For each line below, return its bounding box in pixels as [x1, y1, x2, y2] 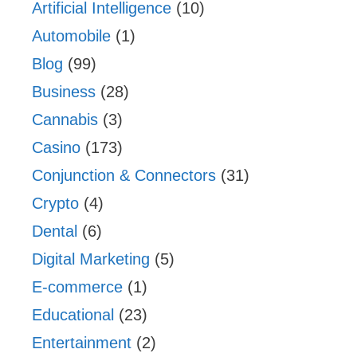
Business [32, 82, 96, 100]
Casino [32, 138, 80, 156]
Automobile [32, 26, 111, 45]
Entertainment [32, 333, 131, 351]
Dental [32, 222, 77, 240]
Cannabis [32, 110, 98, 128]
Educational [32, 305, 114, 324]
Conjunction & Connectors [32, 166, 216, 184]
